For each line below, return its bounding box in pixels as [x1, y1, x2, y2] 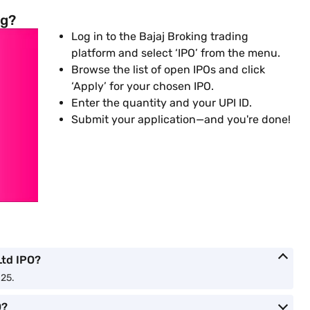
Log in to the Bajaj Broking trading [71, 30, 248, 43]
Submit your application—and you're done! [71, 113, 291, 126]
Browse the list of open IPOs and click [71, 63, 265, 76]
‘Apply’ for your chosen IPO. [71, 80, 214, 93]
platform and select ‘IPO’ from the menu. [71, 46, 280, 60]
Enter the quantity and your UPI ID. [71, 96, 252, 109]
